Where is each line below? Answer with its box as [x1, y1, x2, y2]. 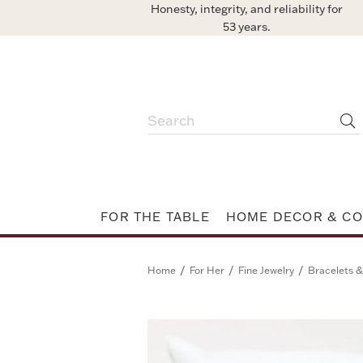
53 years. [223, 19, 271, 34]
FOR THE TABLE [100, 209, 210, 224]
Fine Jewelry [238, 264, 294, 276]
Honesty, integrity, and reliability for [151, 2, 343, 16]
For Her [190, 264, 224, 276]
